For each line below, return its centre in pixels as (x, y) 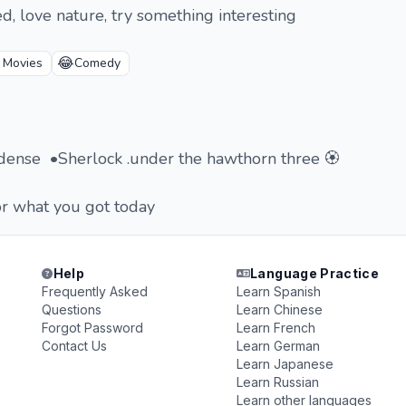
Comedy (97, 63)
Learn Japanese (285, 364)
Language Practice (315, 273)
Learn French (275, 328)
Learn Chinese (279, 309)
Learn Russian (277, 382)
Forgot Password (93, 328)
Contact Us (75, 346)
